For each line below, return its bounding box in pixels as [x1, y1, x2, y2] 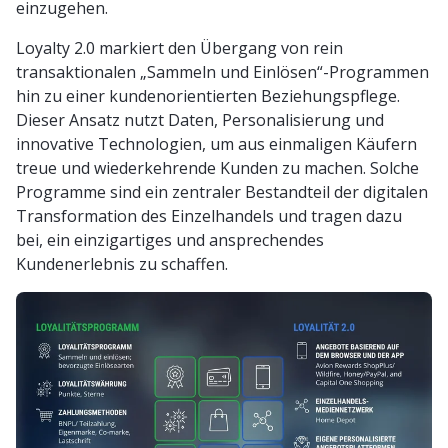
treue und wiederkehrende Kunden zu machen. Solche [16, 156, 419, 179]
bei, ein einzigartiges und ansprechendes [16, 228, 324, 251]
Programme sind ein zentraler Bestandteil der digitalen [16, 180, 428, 203]
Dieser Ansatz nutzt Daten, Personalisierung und [16, 108, 384, 131]
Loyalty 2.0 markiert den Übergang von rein [16, 36, 343, 59]
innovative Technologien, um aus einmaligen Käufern [16, 132, 417, 155]
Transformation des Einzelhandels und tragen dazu [16, 204, 402, 227]
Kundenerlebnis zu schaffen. [16, 252, 228, 275]
